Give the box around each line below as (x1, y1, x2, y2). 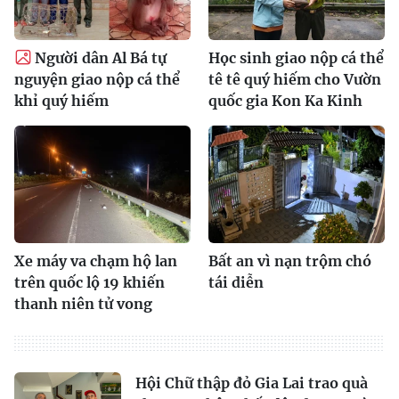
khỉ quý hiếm (14, 91, 109, 110)
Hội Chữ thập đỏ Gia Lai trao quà (135, 373, 368, 392)
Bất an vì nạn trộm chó (208, 251, 371, 270)
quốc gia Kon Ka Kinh (208, 91, 362, 110)
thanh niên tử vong (14, 294, 152, 313)
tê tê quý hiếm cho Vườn (208, 69, 381, 88)
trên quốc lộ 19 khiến (14, 273, 165, 291)
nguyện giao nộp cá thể (14, 69, 180, 88)
